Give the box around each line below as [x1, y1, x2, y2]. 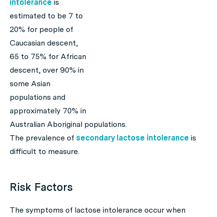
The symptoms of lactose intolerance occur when [10, 205, 186, 215]
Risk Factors [10, 181, 73, 193]
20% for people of [10, 25, 73, 34]
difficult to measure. [10, 147, 79, 156]
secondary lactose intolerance [76, 133, 189, 142]
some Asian [10, 79, 50, 88]
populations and [10, 93, 65, 102]
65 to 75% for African [10, 52, 86, 61]
